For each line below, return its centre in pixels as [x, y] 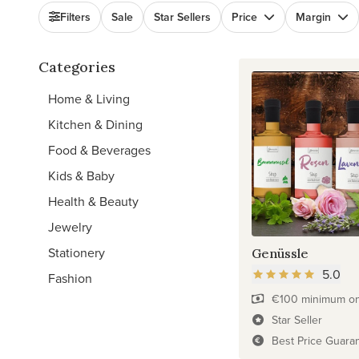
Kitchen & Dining [95, 124]
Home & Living [89, 99]
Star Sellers [182, 17]
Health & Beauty [93, 201]
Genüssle [280, 253]
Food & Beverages [99, 150]
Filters [75, 17]
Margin [313, 17]
